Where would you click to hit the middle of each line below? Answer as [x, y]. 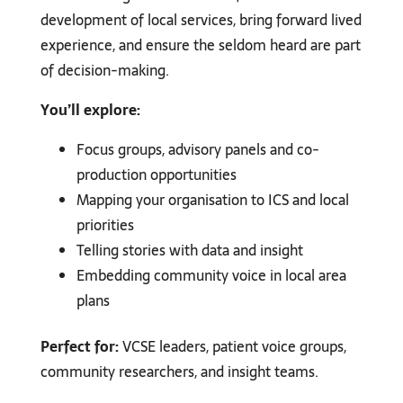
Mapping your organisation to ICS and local [212, 200]
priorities [105, 225]
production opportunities [156, 175]
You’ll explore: [90, 110]
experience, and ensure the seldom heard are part [200, 45]
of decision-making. [104, 71]
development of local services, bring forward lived [201, 20]
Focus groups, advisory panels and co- [197, 150]
